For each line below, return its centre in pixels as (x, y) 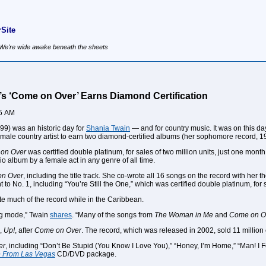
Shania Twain (108, 128)
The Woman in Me (184, 215)
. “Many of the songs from (113, 215)
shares (61, 215)
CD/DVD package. (86, 254)
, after (25, 230)
